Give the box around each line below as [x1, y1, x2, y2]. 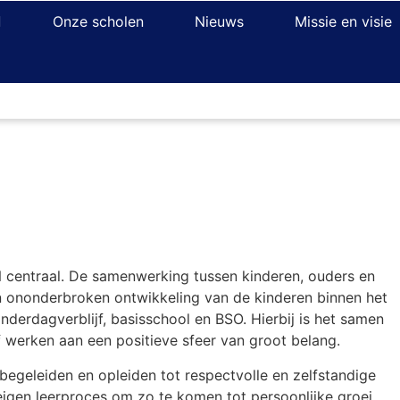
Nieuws [195, 12, 245, 30]
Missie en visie [295, 12, 393, 30]
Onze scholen [53, 12, 145, 30]
